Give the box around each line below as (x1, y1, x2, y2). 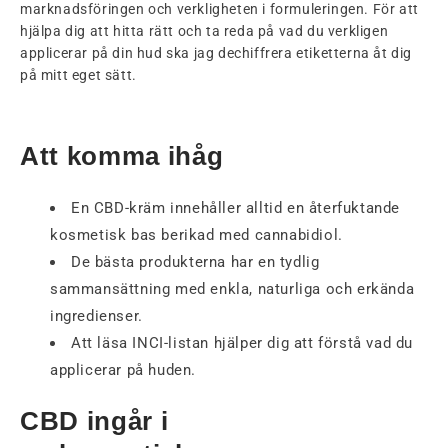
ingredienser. (50, 306, 143, 325)
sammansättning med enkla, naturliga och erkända (50, 279, 415, 298)
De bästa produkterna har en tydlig (71, 252, 320, 271)
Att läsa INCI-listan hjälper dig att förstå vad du (71, 333, 414, 352)
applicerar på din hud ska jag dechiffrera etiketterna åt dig (20, 44, 413, 61)
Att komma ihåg (20, 141, 224, 172)
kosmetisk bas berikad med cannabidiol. (50, 225, 343, 244)
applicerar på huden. (50, 360, 196, 379)
